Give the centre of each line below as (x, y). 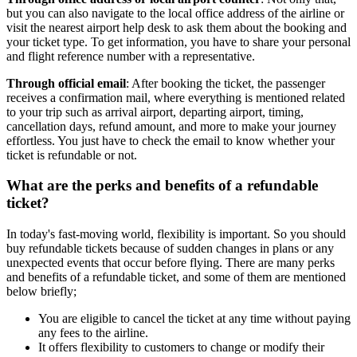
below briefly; (41, 291)
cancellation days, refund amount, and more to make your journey (171, 126)
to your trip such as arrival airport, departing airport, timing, (155, 112)
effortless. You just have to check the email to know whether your (171, 140)
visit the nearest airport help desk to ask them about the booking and (177, 27)
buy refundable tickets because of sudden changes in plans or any (170, 248)
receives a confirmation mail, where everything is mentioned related (176, 97)
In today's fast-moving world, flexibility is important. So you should (176, 234)
